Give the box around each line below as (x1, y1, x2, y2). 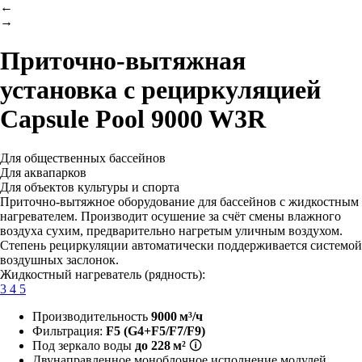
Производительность (32, 309, 151, 323)
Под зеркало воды (32, 338, 135, 352)
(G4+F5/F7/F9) (124, 323, 205, 338)
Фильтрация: (32, 323, 106, 338)
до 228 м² (135, 338, 186, 352)
